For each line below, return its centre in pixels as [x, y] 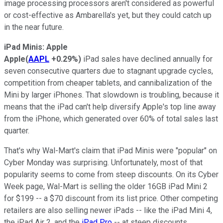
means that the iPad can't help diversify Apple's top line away [110, 107]
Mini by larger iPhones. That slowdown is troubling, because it [111, 95]
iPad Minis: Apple [36, 47]
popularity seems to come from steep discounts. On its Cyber [111, 174]
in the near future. [34, 27]
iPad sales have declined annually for [147, 59]
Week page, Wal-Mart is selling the [66, 186]
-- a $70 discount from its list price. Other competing [126, 198]
